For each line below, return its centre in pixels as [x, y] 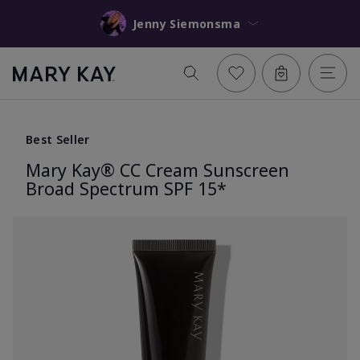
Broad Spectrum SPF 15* [126, 188]
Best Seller [58, 139]
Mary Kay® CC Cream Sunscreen [157, 170]
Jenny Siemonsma [205, 23]
